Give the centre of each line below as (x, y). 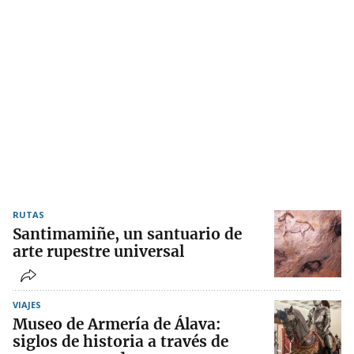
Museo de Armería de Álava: (117, 324)
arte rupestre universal (98, 252)
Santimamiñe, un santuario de (127, 234)
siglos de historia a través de (121, 342)
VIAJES (27, 305)
